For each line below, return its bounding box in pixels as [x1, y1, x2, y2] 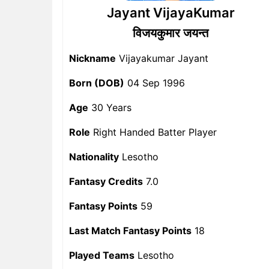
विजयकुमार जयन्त [133, 26, 208, 40]
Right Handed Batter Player [90, 126, 217, 138]
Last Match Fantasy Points [69, 225, 192, 237]
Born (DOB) [69, 77, 124, 89]
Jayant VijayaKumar [106, 5, 235, 20]
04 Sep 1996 [124, 77, 185, 89]
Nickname [69, 52, 116, 64]
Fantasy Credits [69, 175, 143, 187]
